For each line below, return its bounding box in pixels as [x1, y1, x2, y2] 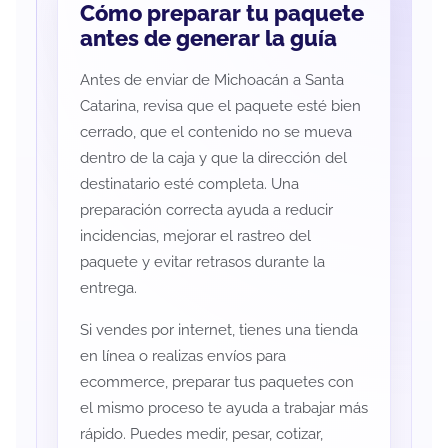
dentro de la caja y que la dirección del [79, 149, 347, 168]
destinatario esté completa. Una [79, 175, 299, 194]
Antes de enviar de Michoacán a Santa [79, 71, 344, 90]
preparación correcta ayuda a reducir [79, 201, 333, 220]
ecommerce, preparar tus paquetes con [79, 373, 354, 392]
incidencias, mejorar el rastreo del [79, 227, 311, 246]
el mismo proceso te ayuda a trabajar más [79, 399, 368, 418]
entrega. [79, 279, 137, 298]
